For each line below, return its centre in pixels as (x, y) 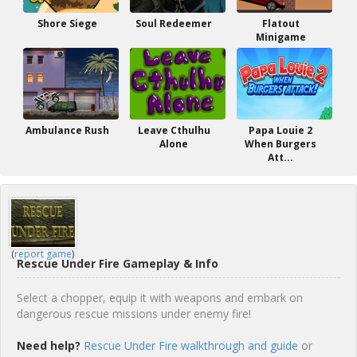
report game (43, 254)
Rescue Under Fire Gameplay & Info (118, 263)
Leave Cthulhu (174, 130)
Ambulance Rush (67, 130)
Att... (280, 157)
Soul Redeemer (174, 24)
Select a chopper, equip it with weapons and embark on (160, 298)
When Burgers (280, 144)
